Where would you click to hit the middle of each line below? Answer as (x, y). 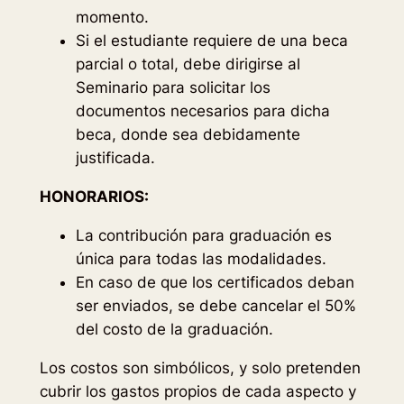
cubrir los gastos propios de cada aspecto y (197, 391)
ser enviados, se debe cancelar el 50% (216, 305)
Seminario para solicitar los (173, 88)
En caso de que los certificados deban (215, 282)
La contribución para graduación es (203, 235)
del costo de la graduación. (174, 329)
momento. (112, 18)
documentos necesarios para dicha (202, 111)
